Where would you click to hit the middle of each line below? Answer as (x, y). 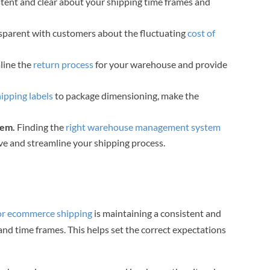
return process (64, 64)
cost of (202, 33)
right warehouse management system (143, 127)
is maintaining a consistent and (157, 213)
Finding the (41, 127)
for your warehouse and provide (161, 64)
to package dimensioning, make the (126, 95)
